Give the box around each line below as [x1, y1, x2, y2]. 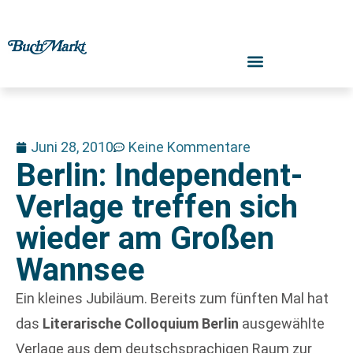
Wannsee [16, 251, 145, 288]
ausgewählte [239, 315, 325, 332]
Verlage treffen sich [16, 188, 298, 225]
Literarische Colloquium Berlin [43, 315, 239, 332]
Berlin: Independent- [16, 157, 303, 194]
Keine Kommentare [128, 139, 251, 155]
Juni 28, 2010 [31, 139, 113, 155]
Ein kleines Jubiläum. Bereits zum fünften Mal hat [16, 290, 329, 307]
